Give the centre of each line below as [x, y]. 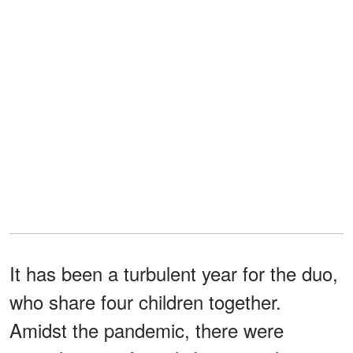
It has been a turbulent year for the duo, [174, 273]
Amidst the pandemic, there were [147, 329]
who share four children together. [145, 301]
